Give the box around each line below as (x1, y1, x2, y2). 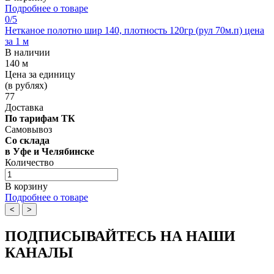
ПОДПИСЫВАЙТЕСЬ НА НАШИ (5, 228, 235, 244)
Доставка (5, 102, 43, 113)
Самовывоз (5, 124, 52, 135)
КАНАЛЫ (5, 244, 73, 261)
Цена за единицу (5, 68, 75, 80)
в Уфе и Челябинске (5, 146, 94, 157)
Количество (5, 157, 54, 168)
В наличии (5, 46, 50, 57)
